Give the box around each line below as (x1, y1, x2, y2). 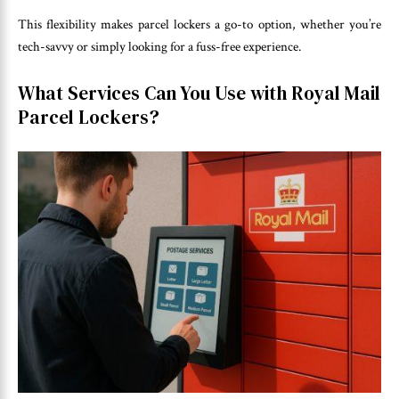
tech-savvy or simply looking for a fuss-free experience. (18, 38, 301, 56)
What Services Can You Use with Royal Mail (18, 79, 380, 106)
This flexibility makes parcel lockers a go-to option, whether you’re (18, 16, 381, 34)
